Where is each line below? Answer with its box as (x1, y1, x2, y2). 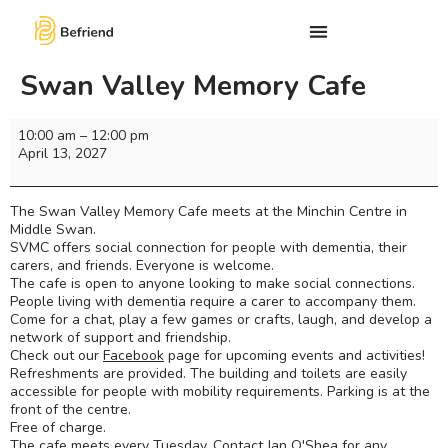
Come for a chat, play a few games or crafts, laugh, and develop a (10, 309, 432, 329)
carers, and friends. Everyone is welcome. (10, 255, 274, 275)
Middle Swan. (10, 219, 96, 239)
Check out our (10, 345, 103, 365)
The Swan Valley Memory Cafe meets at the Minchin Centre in (10, 201, 407, 221)
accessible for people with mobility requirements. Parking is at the (10, 381, 430, 401)
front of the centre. (10, 399, 131, 419)
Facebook (103, 345, 164, 365)
